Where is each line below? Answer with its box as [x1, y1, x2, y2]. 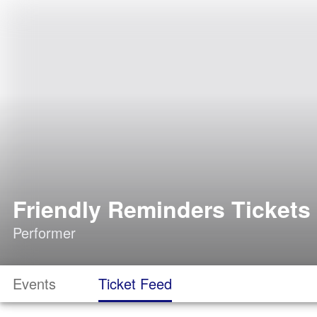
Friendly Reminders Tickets [13, 192, 311, 225]
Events [13, 273, 56, 294]
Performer [13, 222, 76, 243]
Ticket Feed [98, 273, 172, 294]
